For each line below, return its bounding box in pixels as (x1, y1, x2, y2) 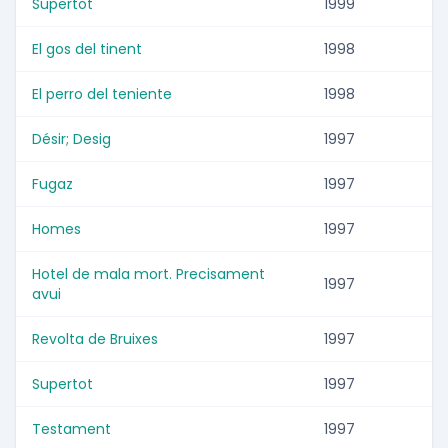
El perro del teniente (32, 84, 172, 105)
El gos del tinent (32, 39, 142, 60)
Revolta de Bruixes (32, 329, 158, 350)
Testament (32, 419, 111, 440)
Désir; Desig (32, 129, 111, 150)
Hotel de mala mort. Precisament (32, 264, 265, 285)
